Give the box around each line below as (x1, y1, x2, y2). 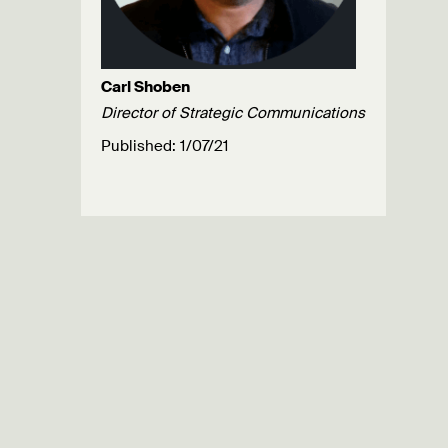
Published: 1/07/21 (101, 135, 229, 156)
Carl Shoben (101, 76, 190, 97)
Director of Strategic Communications (101, 102, 365, 123)
